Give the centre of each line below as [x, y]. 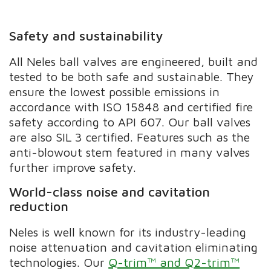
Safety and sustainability [87, 36]
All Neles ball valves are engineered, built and [134, 61]
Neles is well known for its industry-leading [128, 232]
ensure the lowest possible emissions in [115, 91]
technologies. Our [59, 262]
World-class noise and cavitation [110, 191]
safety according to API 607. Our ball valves [130, 122]
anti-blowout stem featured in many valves [130, 152]
